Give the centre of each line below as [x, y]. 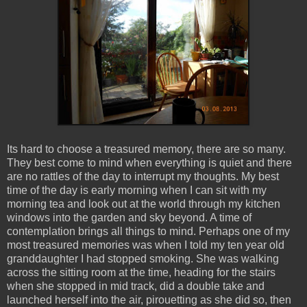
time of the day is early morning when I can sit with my [137, 191]
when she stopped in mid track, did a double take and [136, 286]
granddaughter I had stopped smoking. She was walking [143, 259]
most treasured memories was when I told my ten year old [146, 245]
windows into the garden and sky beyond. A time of [129, 218]
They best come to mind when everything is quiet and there [149, 163]
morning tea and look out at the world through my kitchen [144, 204]
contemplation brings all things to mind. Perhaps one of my [148, 232]
